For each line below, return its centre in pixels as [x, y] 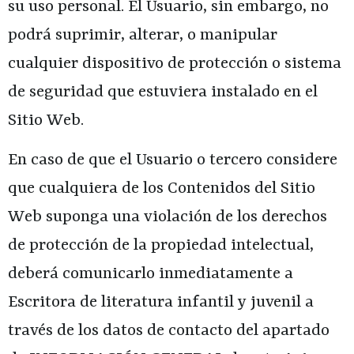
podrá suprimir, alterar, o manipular [143, 35]
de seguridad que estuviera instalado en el [163, 92]
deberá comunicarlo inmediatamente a [151, 275]
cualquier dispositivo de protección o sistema [175, 64]
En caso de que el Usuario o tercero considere [173, 161]
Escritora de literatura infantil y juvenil [154, 303]
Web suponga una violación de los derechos [168, 218]
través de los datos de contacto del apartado [169, 331]
